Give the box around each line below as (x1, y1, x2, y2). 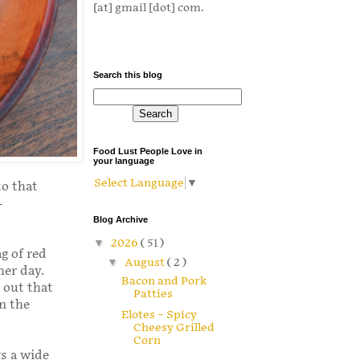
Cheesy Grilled (133, 321, 215, 335)
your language (93, 156, 154, 166)
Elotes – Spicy (121, 308, 197, 322)
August (124, 255, 167, 269)
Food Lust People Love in (93, 146, 202, 157)
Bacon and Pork (121, 273, 207, 288)
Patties (133, 286, 173, 301)
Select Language (94, 176, 184, 190)
